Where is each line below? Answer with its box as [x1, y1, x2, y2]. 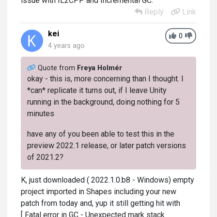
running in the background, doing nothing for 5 [27, 97, 180, 107]
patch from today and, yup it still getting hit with [21, 198, 180, 208]
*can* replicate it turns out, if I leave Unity [27, 86, 167, 95]
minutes [27, 109, 54, 119]
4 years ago [48, 42, 85, 50]
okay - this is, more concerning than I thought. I [27, 74, 184, 84]
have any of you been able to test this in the [27, 129, 174, 139]
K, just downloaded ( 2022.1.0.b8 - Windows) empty [21, 175, 194, 185]
